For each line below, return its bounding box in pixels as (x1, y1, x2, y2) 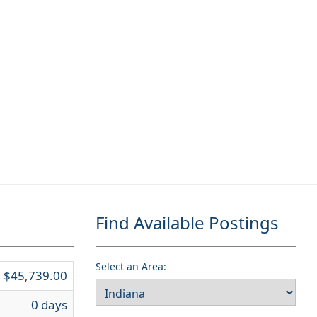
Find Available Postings (95, 211, 279, 234)
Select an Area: (95, 260, 166, 273)
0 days (31, 296, 67, 313)
